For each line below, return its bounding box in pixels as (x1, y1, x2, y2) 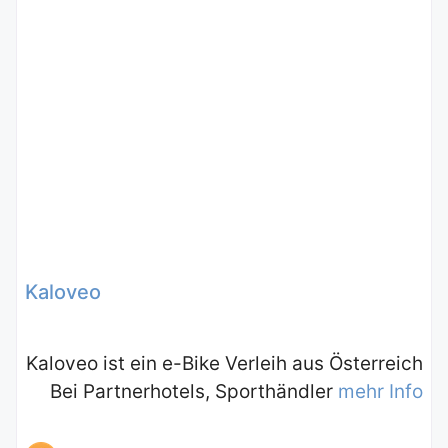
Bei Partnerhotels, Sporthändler (50, 380, 338, 404)
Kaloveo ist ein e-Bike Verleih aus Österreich (26, 352, 423, 376)
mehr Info (338, 380, 423, 404)
